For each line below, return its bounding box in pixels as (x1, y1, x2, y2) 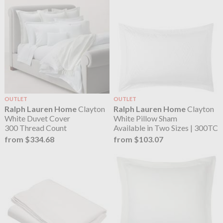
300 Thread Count (4, 123, 67, 133)
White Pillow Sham (113, 113, 178, 123)
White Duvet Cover (4, 113, 70, 123)
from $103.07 (113, 134, 164, 144)
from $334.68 (4, 134, 54, 144)
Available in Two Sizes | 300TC (113, 123, 219, 133)
